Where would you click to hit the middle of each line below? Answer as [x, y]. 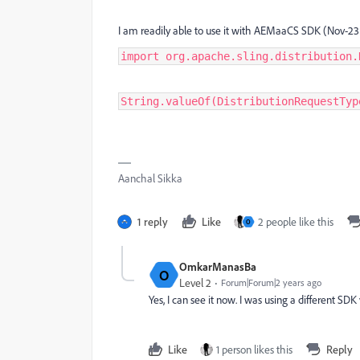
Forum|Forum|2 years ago [271, 282]
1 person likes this [254, 350]
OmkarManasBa [218, 266]
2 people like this [296, 222]
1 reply [153, 221]
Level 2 [195, 283]
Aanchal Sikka [150, 178]
